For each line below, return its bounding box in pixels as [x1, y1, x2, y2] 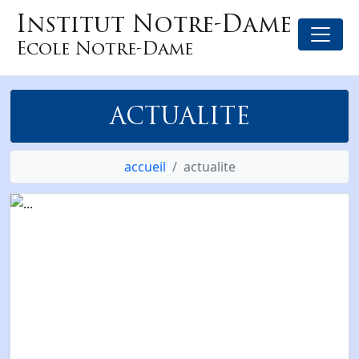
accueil [123, 158, 166, 175]
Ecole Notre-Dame [16, 34, 193, 62]
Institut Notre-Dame [16, 6, 292, 42]
